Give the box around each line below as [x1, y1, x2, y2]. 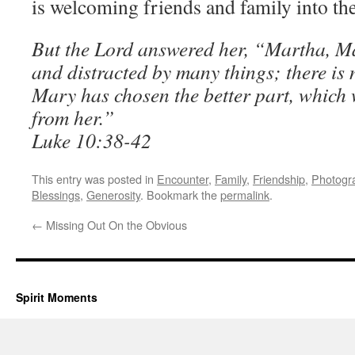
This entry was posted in [32, 170, 157, 188]
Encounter [157, 170, 208, 188]
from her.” [32, 104, 114, 132]
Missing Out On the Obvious [43, 216, 187, 234]
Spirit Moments [16, 289, 97, 306]
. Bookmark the [140, 186, 220, 204]
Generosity [86, 186, 140, 204]
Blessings [32, 186, 80, 204]
